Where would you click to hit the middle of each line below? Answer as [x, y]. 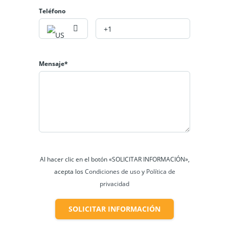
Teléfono [52, 11]
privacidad [114, 184]
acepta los [69, 172]
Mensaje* [53, 64]
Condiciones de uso [113, 172]
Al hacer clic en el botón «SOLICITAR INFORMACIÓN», [114, 159]
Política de [161, 172]
